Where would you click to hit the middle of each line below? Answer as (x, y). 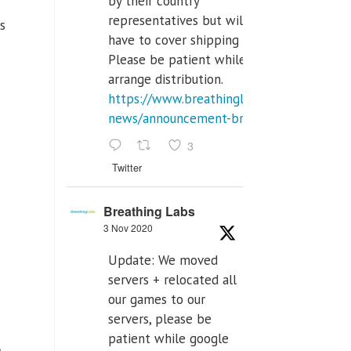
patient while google (168, 339)
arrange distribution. (165, 79)
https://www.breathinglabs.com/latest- (220, 98)
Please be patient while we (188, 59)
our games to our (157, 300)
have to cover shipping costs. (191, 40)
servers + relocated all (172, 280)
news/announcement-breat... (190, 118)
